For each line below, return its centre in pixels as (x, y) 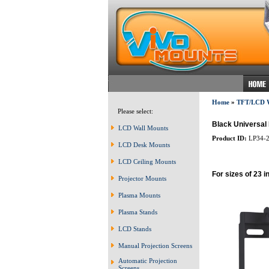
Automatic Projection (148, 261)
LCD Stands (135, 229)
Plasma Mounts (139, 195)
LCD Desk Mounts (144, 145)
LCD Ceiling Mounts (147, 162)
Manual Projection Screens (155, 246)
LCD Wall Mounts (143, 128)
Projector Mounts (142, 178)
